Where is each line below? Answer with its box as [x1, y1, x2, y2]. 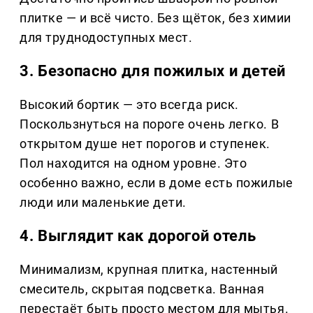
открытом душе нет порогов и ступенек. [20, 136, 270, 152]
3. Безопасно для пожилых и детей [20, 62, 286, 80]
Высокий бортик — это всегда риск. [20, 97, 239, 112]
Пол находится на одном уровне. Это [20, 156, 247, 171]
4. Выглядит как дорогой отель [20, 227, 257, 245]
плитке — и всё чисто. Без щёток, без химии [20, 10, 291, 26]
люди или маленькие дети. [20, 195, 187, 210]
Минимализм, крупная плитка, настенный [20, 262, 278, 277]
